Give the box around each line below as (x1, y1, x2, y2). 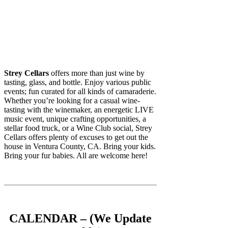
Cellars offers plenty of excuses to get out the (4, 132, 148, 141)
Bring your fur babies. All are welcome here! (4, 151, 148, 160)
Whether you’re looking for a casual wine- (4, 96, 140, 105)
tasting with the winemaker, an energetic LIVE (4, 105, 154, 114)
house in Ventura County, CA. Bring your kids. (4, 141, 156, 151)
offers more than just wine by (49, 68, 145, 77)
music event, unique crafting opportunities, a (4, 114, 146, 123)
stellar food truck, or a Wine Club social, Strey (4, 123, 152, 132)
